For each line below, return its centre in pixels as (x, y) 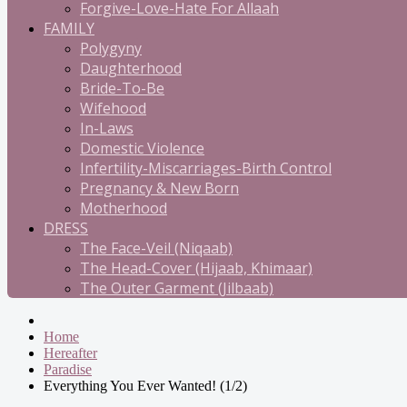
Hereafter (70, 353)
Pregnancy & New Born (159, 188)
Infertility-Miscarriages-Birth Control (206, 168)
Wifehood (113, 108)
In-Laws (107, 128)
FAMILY (69, 28)
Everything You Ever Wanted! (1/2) (145, 386)
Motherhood (124, 208)
